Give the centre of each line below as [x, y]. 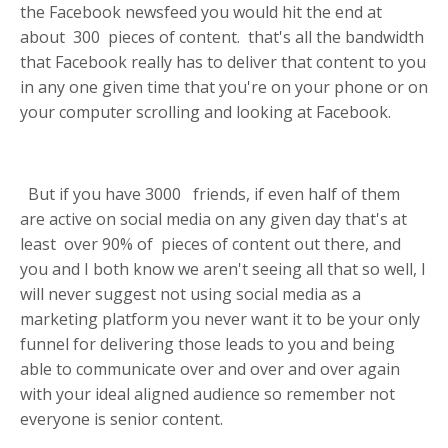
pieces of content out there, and [281, 243]
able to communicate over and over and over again [210, 368]
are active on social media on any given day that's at [213, 218]
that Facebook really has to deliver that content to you [223, 61]
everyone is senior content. [121, 418]
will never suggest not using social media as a [190, 293]
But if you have [84, 193]
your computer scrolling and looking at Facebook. [205, 111]
